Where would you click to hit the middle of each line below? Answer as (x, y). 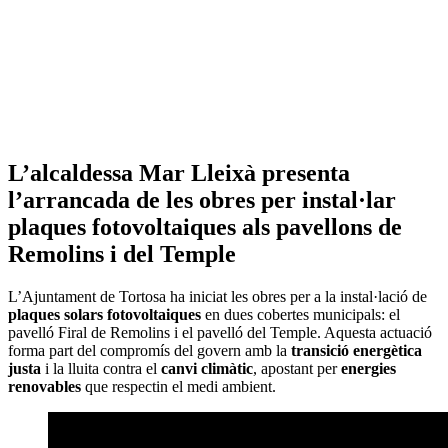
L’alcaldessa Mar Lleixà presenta (179, 172)
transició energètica (356, 350)
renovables (44, 386)
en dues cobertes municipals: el (300, 314)
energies (368, 368)
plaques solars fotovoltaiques (104, 314)
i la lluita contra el (101, 368)
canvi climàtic (207, 368)
